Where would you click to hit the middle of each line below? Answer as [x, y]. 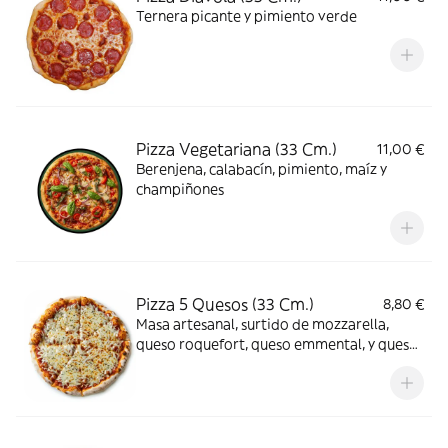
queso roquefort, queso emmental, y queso [277, 344]
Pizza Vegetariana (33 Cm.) [236, 149]
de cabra [165, 364]
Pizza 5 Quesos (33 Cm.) [225, 304]
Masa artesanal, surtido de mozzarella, [262, 324]
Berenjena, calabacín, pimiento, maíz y [261, 169]
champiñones [180, 189]
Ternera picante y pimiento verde [246, 16]
